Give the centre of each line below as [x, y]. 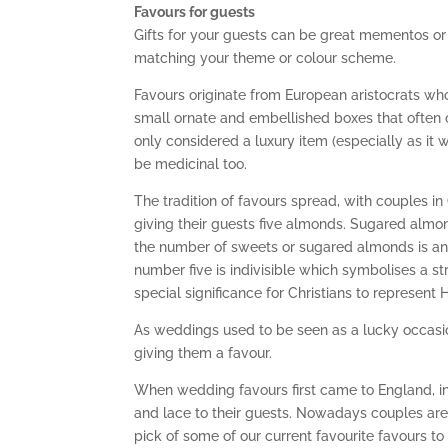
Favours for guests [195, 11]
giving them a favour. [203, 352]
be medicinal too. [191, 163]
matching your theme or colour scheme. [265, 57]
